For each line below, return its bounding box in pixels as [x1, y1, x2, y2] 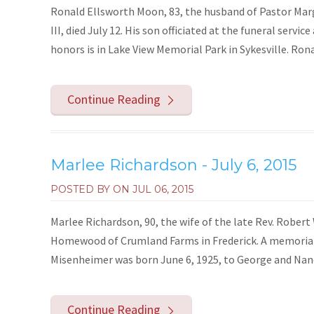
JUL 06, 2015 [132, 183, 193, 196]
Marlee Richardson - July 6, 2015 [50, 156, 296, 175]
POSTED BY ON [50, 183, 132, 196]
